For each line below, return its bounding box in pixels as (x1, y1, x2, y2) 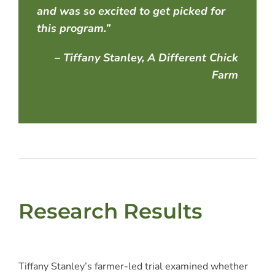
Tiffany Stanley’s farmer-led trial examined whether (18, 259, 248, 273)
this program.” (36, 21, 117, 36)
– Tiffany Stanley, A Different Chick (55, 50, 239, 66)
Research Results (18, 198, 203, 225)
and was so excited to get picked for (36, 4, 225, 19)
